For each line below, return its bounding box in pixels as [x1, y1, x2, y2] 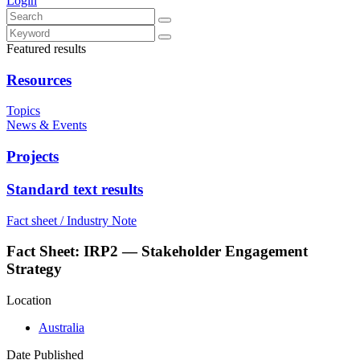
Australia [39, 321, 84, 335]
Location [6, 293, 51, 308]
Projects [6, 148, 59, 166]
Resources [6, 71, 72, 88]
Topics [6, 104, 40, 118]
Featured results [6, 42, 86, 55]
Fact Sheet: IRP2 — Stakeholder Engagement [6, 243, 308, 260]
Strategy [6, 260, 62, 278]
